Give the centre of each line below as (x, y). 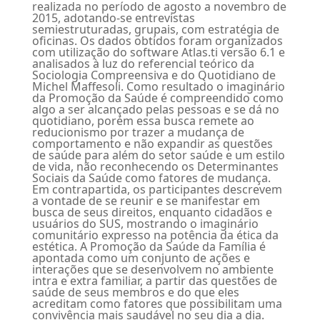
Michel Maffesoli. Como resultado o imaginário (158, 87)
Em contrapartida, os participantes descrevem (157, 190)
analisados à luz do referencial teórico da (143, 64)
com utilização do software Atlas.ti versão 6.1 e (158, 52)
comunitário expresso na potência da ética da (155, 235)
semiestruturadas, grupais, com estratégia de (155, 30)
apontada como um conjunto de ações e (141, 258)
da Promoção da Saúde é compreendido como (157, 98)
